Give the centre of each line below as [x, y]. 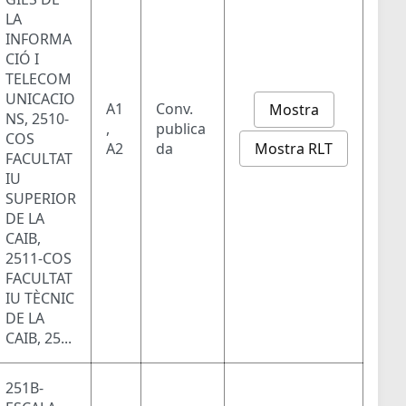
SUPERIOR [41, 199]
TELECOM [39, 79]
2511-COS [39, 259]
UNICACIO [40, 99]
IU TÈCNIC [40, 299]
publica [181, 129]
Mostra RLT [294, 148]
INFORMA [39, 39]
